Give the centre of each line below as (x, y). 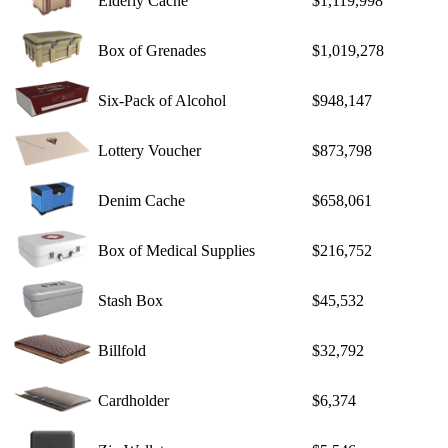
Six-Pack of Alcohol (162, 101)
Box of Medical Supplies (176, 251)
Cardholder (133, 401)
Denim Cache (141, 201)
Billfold (122, 351)
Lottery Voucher (149, 151)
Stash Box (130, 301)
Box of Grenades (152, 51)
